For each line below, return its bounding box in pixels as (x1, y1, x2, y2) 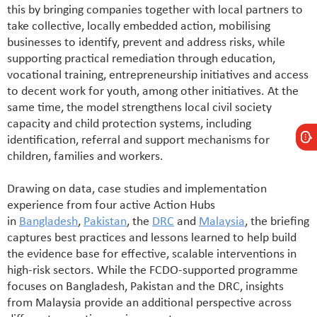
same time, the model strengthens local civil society (7, 101, 272, 115)
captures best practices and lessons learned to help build (7, 231, 296, 246)
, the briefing (245, 215, 309, 229)
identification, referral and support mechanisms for (7, 134, 270, 148)
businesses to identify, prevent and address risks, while (7, 36, 285, 50)
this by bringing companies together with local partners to (7, 4, 303, 18)
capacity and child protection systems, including (7, 117, 251, 132)
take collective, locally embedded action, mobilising (7, 20, 270, 34)
